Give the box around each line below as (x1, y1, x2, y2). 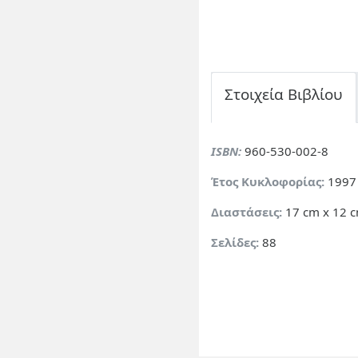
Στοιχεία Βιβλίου (225, 84, 343, 105)
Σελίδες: (211, 234, 259, 251)
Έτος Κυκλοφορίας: (211, 173, 324, 190)
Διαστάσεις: (211, 204, 282, 221)
